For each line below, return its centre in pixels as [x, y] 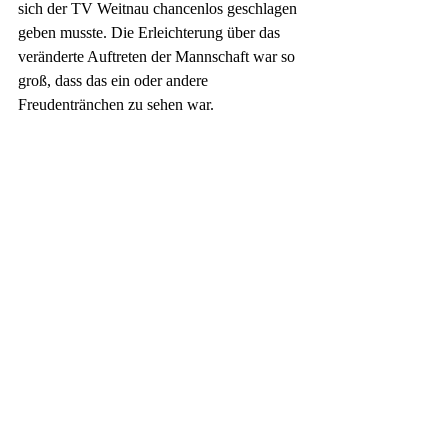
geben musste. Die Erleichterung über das [151, 32]
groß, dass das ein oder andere [115, 80]
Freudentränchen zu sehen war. [116, 104]
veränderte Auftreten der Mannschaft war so [158, 56]
